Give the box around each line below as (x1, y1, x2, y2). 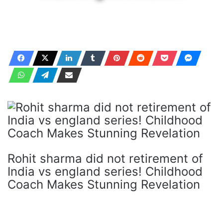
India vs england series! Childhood (7, 164, 203, 179)
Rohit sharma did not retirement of (7, 151, 203, 166)
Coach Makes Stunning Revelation (7, 177, 200, 192)
